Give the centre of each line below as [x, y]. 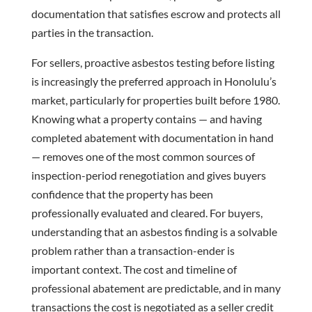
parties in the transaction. [92, 33]
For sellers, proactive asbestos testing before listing [153, 63]
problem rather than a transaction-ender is [133, 251]
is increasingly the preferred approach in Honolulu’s [154, 81]
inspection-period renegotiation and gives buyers [148, 175]
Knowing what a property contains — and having [146, 119]
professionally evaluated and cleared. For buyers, [147, 213]
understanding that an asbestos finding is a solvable [154, 232]
